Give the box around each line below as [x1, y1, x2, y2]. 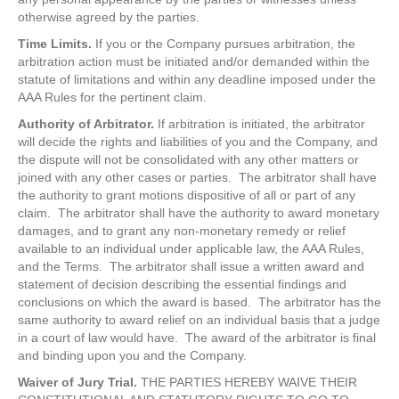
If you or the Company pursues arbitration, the [92, 37, 355, 52]
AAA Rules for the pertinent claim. [18, 90, 207, 105]
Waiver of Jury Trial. [18, 375, 137, 390]
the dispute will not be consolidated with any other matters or [18, 152, 359, 167]
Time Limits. [18, 37, 92, 52]
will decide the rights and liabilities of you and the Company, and [18, 134, 378, 150]
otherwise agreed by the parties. [18, 10, 199, 25]
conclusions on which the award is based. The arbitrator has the [18, 295, 381, 310]
